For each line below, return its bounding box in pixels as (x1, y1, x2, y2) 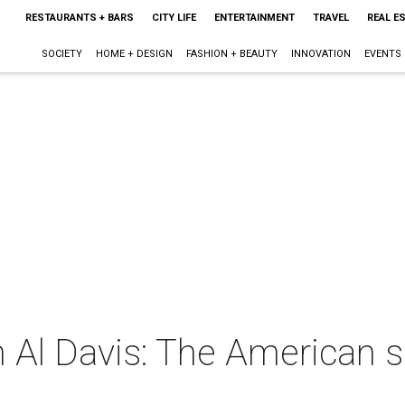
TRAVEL (312, 12, 349, 24)
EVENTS (363, 48, 401, 60)
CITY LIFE (151, 12, 196, 24)
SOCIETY (41, 48, 82, 60)
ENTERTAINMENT (213, 12, 295, 24)
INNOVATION (290, 48, 351, 60)
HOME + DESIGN (95, 48, 173, 60)
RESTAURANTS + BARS (24, 12, 134, 24)
